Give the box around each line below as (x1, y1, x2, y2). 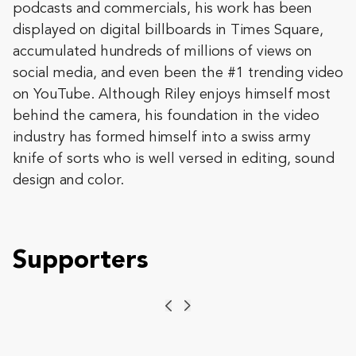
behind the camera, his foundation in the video (13, 109, 319, 124)
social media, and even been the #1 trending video (13, 66, 343, 81)
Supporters (13, 249, 149, 275)
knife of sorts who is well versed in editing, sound (13, 152, 335, 167)
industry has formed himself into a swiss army (13, 130, 311, 145)
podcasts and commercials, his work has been (13, 2, 312, 17)
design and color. (13, 173, 128, 188)
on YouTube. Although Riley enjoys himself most (13, 87, 331, 103)
